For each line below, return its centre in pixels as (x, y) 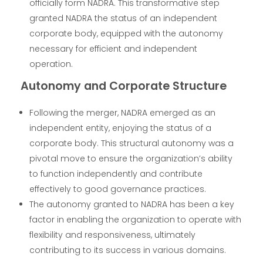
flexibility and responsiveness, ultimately (113, 235)
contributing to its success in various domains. (128, 250)
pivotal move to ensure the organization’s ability (131, 158)
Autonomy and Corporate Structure (124, 86)
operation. (51, 64)
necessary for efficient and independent (114, 48)
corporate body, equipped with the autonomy (127, 33)
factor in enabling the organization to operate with (136, 219)
